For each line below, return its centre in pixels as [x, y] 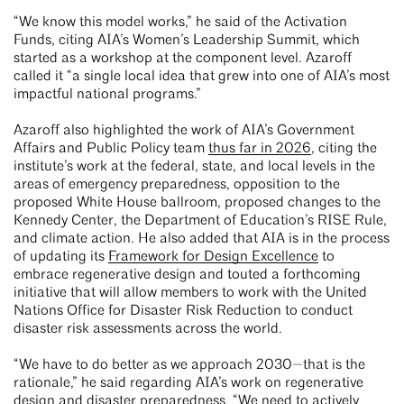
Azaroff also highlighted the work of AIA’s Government [184, 131]
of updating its [61, 257]
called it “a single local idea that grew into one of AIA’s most [202, 77]
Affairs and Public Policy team [111, 149]
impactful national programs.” [107, 95]
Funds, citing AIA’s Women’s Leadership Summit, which [187, 41]
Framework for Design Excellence [213, 257]
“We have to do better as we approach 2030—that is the [189, 366]
